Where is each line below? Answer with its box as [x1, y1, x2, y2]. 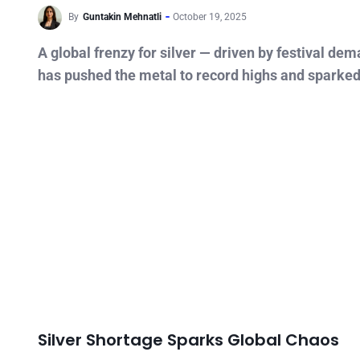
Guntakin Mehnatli [83, 11, 162, 23]
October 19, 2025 [173, 11, 247, 23]
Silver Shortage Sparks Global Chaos [38, 328, 339, 351]
